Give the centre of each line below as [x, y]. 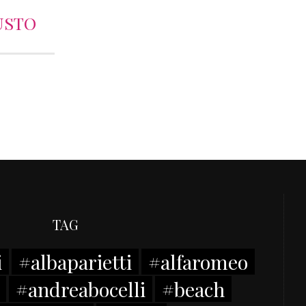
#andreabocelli [80, 289]
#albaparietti [75, 261]
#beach [193, 289]
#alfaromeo [198, 261]
